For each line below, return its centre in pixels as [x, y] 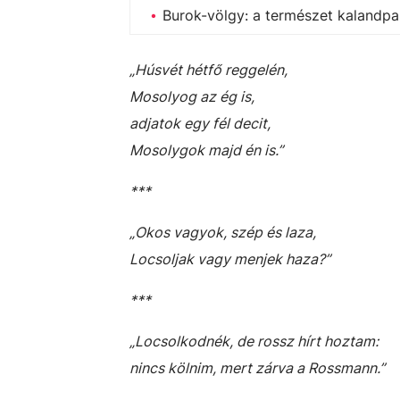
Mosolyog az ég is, [192, 96]
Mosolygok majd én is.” [206, 150]
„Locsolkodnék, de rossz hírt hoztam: [254, 341]
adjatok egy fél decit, [200, 123]
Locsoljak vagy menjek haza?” [230, 259]
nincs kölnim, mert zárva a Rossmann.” [257, 368]
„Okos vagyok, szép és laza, [223, 232]
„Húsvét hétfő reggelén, [208, 70]
